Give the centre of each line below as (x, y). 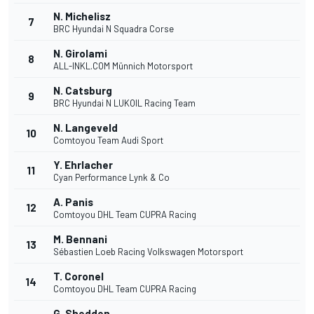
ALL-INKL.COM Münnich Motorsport (123, 66)
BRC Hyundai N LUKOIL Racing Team (124, 103)
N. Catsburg (83, 91)
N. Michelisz (82, 16)
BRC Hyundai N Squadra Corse (114, 29)
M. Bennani (80, 239)
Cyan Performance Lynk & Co (111, 178)
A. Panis (73, 202)
